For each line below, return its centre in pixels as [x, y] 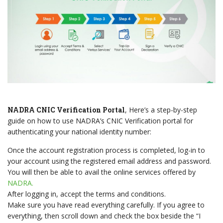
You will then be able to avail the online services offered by [102, 172]
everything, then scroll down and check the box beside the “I [104, 216]
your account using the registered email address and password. [109, 161]
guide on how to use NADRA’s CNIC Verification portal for [100, 120]
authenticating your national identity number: [79, 131]
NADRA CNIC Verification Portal [66, 110]
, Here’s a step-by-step [161, 110]
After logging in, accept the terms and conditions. [87, 194]
